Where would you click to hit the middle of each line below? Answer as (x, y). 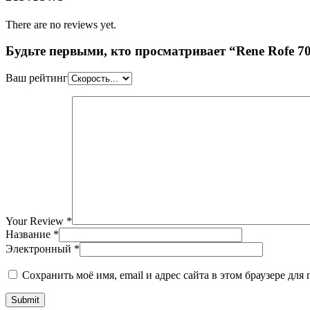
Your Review (36, 221)
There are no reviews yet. (61, 24)
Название (29, 235)
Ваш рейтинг (37, 78)
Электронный (40, 249)
